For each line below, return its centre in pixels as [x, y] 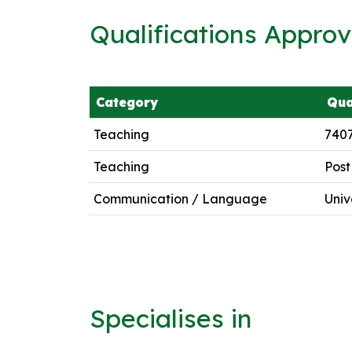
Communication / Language [180, 198]
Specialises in [171, 318]
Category [127, 102]
